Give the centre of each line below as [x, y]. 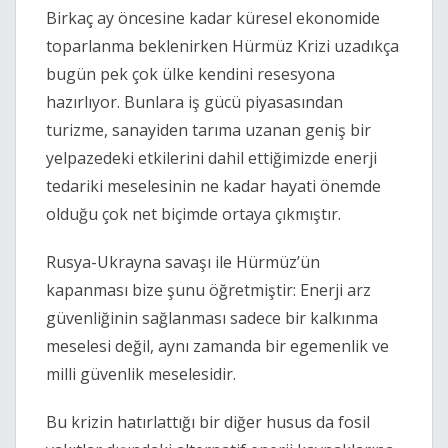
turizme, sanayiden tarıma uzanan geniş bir [208, 130]
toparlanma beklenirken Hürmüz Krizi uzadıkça [222, 46]
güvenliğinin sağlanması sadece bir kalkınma [212, 318]
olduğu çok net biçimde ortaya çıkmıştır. [195, 214]
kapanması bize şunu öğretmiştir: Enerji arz [208, 290]
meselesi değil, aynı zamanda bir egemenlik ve [217, 346]
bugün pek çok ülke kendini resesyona [190, 74]
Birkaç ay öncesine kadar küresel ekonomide [213, 18]
